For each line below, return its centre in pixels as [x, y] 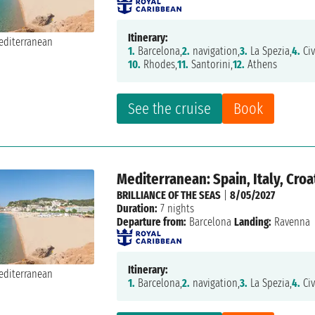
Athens [261, 65]
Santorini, [211, 65]
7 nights [176, 209]
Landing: [253, 222]
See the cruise [170, 109]
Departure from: [152, 222]
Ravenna [291, 222]
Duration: [137, 209]
